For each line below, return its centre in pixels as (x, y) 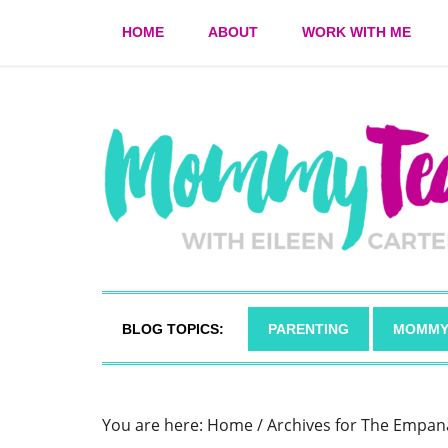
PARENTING (308, 329)
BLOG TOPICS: (173, 329)
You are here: (154, 425)
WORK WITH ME (356, 32)
